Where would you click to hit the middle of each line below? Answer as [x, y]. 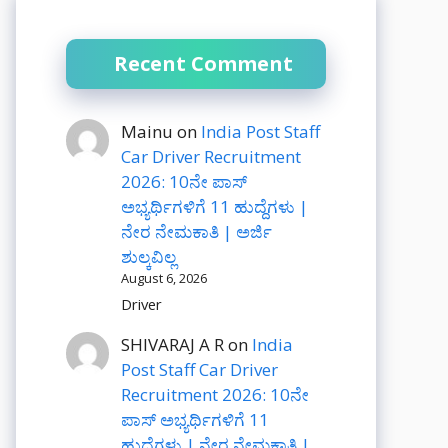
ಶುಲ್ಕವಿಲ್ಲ [149, 256]
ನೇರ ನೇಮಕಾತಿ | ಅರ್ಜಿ [197, 231]
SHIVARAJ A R [173, 345]
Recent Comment [203, 63]
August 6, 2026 [164, 278]
